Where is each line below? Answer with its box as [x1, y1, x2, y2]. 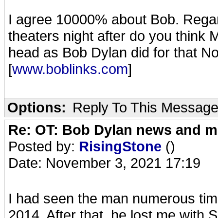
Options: [7, 99, 66, 115]
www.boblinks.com [12, 61, 128, 77]
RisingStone [79, 138, 165, 154]
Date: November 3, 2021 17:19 [8, 155, 200, 171]
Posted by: [8, 138, 79, 154]
